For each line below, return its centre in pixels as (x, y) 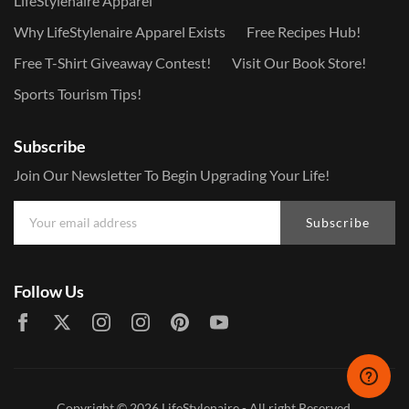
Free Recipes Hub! (304, 31)
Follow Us (49, 291)
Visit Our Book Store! (299, 63)
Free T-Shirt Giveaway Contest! (112, 63)
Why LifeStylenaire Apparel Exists (120, 31)
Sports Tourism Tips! (78, 94)
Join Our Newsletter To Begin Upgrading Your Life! (172, 175)
